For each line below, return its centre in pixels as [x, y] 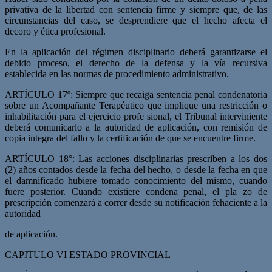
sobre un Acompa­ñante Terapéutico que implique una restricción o [136, 105]
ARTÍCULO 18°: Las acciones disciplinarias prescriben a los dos [136, 158]
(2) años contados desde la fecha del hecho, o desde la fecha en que [136, 169]
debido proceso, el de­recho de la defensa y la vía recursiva [136, 63]
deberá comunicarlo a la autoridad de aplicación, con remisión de [136, 127]
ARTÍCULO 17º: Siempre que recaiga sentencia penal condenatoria [136, 94]
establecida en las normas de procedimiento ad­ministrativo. [117, 73]
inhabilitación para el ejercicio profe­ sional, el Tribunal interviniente [136, 116]
